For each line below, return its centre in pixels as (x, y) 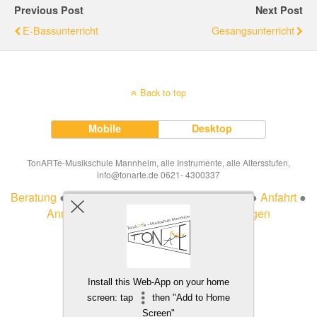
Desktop (212, 128)
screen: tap (112, 298)
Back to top (163, 93)
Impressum (97, 197)
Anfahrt (278, 197)
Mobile (105, 128)
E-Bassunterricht (60, 30)
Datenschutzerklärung (192, 197)
